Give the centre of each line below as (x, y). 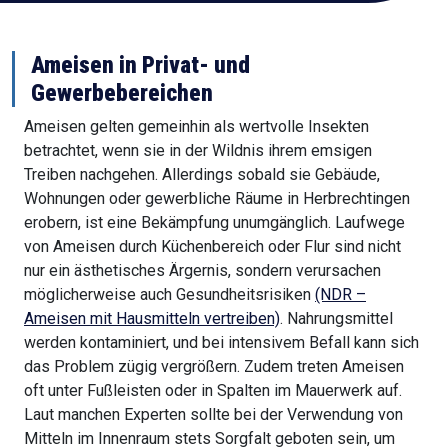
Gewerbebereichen (122, 93)
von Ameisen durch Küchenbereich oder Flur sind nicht (212, 247)
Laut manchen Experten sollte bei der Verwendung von (213, 415)
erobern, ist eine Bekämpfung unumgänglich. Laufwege (214, 223)
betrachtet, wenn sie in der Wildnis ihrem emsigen (198, 151)
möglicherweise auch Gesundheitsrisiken (169, 295)
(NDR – (340, 295)
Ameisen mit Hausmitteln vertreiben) (152, 319)
